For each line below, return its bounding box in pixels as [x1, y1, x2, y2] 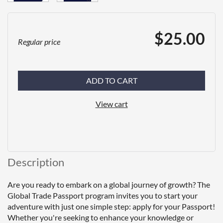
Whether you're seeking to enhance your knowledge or [7, 212, 194, 222]
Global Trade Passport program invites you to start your [7, 190, 198, 200]
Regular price [18, 36, 60, 46]
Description [7, 155, 64, 169]
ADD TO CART [86, 75, 137, 85]
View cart [95, 99, 128, 109]
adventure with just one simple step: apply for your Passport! [7, 201, 215, 211]
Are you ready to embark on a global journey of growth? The [7, 179, 210, 189]
